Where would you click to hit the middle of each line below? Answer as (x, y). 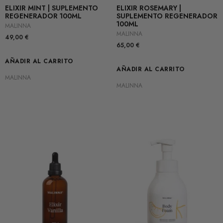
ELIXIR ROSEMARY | (149, 8)
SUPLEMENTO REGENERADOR (167, 16)
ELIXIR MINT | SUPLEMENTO (52, 8)
